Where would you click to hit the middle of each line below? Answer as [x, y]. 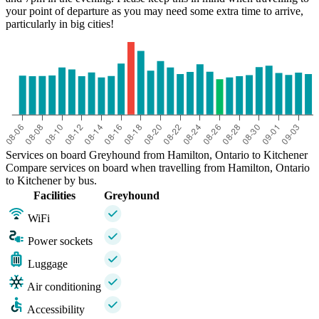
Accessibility [56, 310]
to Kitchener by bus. [51, 181]
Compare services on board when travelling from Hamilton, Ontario [158, 168]
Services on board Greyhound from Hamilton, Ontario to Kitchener [157, 155]
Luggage [48, 264]
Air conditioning [64, 287]
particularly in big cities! [60, 24]
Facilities [54, 196]
